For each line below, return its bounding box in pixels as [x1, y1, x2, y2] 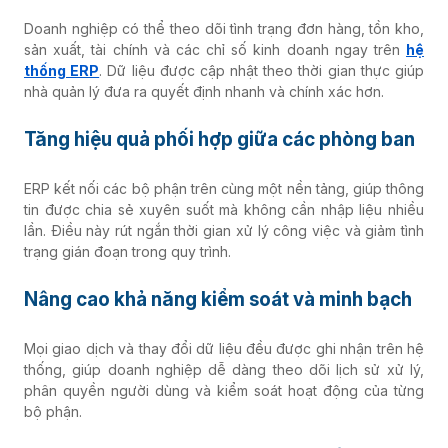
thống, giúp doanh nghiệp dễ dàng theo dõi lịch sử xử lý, [24, 361, 424, 378]
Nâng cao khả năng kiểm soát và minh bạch [24, 288, 412, 311]
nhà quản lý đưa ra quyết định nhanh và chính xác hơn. [24, 83, 384, 100]
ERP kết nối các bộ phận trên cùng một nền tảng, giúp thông [24, 180, 424, 197]
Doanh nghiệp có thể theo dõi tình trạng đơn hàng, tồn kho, [24, 20, 424, 37]
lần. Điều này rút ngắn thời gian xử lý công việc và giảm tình [24, 222, 424, 239]
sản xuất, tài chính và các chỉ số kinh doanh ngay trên [24, 41, 406, 58]
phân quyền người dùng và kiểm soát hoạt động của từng [24, 382, 424, 399]
